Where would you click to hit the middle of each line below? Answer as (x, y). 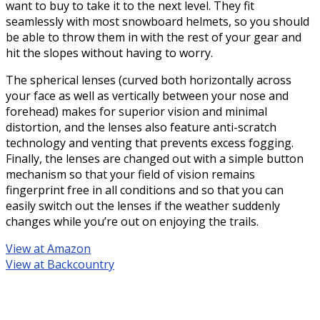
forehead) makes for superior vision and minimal (136, 112)
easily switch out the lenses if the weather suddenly (143, 206)
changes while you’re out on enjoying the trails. (132, 222)
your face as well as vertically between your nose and (147, 96)
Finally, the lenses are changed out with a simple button (155, 159)
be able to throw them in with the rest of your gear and (154, 37)
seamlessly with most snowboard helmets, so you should (157, 22)
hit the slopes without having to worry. (109, 53)
